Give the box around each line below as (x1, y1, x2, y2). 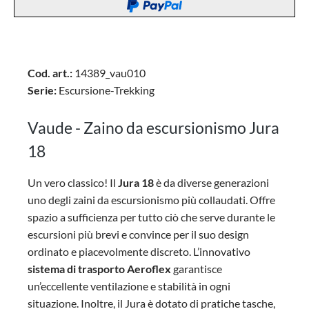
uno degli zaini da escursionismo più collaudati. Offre (28, 193, 275, 206)
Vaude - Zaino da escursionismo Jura (28, 118, 279, 137)
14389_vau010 (74, 66, 146, 79)
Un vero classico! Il (28, 176, 118, 189)
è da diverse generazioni (154, 176, 269, 189)
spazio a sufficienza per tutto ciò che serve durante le (28, 210, 275, 223)
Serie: (28, 83, 57, 97)
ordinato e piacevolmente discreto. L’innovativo (28, 245, 250, 258)
